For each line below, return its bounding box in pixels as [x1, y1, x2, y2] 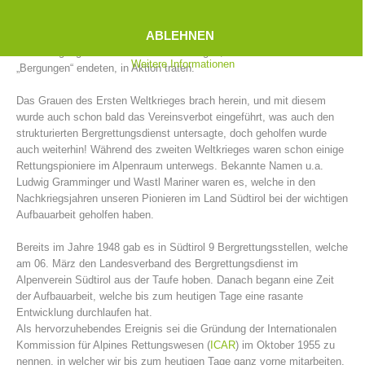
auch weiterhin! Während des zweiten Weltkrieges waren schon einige [16, 143, 344, 156]
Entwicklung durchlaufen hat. [16, 306, 152, 319]
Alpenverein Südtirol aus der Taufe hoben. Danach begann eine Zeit [16, 273, 334, 286]
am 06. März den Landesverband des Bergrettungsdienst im [16, 257, 298, 270]
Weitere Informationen [130, 58, 235, 70]
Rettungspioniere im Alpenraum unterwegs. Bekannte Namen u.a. [16, 159, 323, 172]
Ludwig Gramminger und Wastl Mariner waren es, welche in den [16, 175, 315, 188]
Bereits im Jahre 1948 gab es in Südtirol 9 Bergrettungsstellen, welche [16, 240, 348, 253]
